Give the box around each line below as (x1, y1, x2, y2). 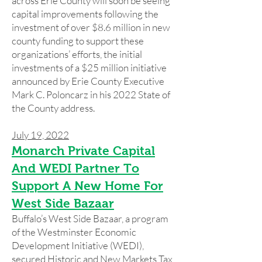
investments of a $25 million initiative (12, 61, 167, 74)
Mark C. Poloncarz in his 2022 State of (12, 88, 170, 101)
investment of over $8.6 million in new (12, 21, 170, 33)
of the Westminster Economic (12, 226, 136, 238)
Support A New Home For (12, 179, 163, 192)
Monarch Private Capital (12, 144, 155, 157)
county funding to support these (12, 35, 144, 47)
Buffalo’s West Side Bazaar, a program (12, 212, 168, 225)
